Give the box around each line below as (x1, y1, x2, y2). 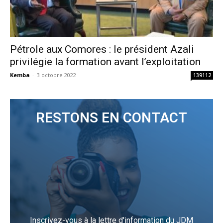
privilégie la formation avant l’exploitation (10, 55, 201, 68)
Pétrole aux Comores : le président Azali (10, 43, 194, 55)
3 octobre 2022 (37, 71, 76, 79)
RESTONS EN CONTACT (36, 109, 187, 126)
